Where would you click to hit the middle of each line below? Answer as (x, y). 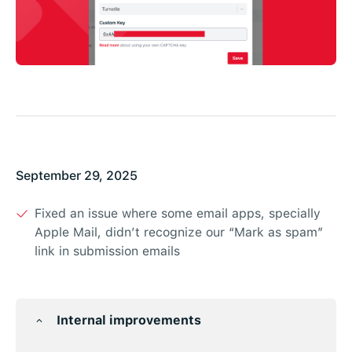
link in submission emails (107, 251)
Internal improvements (129, 321)
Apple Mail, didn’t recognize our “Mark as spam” (179, 233)
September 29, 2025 (77, 176)
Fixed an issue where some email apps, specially (178, 214)
